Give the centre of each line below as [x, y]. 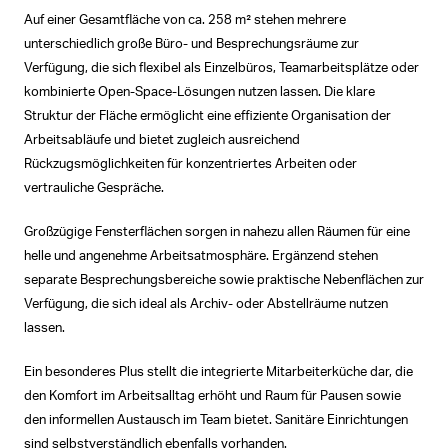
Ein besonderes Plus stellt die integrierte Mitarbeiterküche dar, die [218, 373]
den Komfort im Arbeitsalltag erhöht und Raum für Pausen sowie [212, 397]
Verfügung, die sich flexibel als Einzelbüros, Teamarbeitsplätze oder [221, 69]
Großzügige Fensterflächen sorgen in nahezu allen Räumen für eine [217, 233]
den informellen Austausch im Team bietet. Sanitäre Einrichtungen [216, 421]
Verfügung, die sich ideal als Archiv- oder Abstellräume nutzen [206, 305]
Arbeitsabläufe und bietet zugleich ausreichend [162, 141]
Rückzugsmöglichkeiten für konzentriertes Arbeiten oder [190, 165]
